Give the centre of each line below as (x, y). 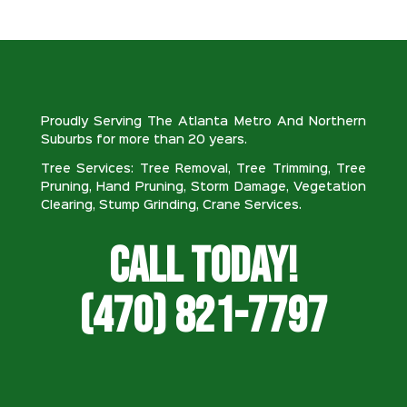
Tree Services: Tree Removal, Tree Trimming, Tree (203, 169)
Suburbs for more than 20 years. (144, 139)
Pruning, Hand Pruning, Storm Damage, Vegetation (203, 187)
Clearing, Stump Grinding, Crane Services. (171, 205)
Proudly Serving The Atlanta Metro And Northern (203, 121)
